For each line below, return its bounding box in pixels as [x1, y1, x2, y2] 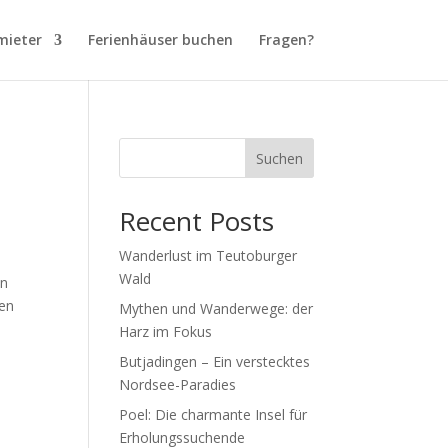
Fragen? [258, 30, 314, 49]
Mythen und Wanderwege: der [119, 299, 314, 318]
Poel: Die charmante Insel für [119, 405, 308, 424]
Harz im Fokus [119, 322, 213, 341]
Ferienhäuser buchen [87, 30, 233, 49]
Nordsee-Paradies [119, 375, 237, 394]
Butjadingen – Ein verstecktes [119, 352, 311, 371]
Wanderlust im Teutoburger [119, 246, 298, 265]
